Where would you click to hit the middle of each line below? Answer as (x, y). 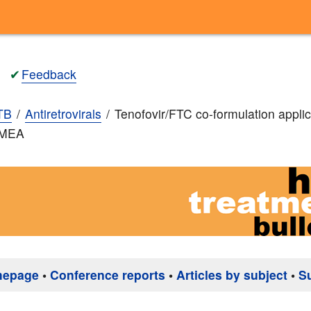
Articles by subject (232, 275)
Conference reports (108, 275)
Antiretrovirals (63, 114)
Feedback (49, 74)
